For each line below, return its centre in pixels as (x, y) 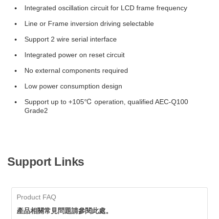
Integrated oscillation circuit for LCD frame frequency (106, 8)
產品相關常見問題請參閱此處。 (65, 211)
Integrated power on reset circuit (75, 55)
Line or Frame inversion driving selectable (89, 23)
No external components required (76, 70)
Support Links (46, 162)
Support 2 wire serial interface (71, 39)
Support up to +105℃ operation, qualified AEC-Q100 (106, 102)
